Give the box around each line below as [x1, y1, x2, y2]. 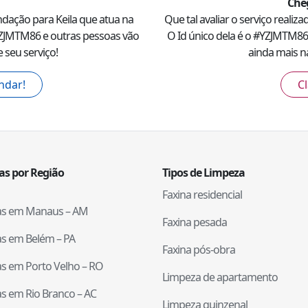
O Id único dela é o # [167, 28, 259, 44]
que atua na [77, 12, 133, 27]
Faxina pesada [162, 214, 227, 230]
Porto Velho [25, 258, 80, 274]
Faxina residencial [162, 187, 242, 203]
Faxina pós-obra [162, 242, 235, 258]
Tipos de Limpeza [162, 165, 245, 181]
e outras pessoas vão [40, 28, 139, 44]
